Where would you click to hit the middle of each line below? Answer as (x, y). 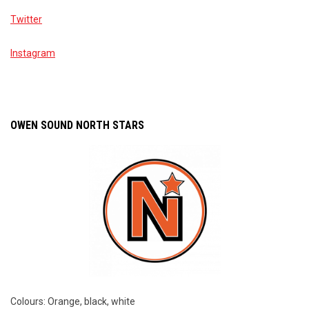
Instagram (33, 53)
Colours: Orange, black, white (73, 301)
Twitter (26, 19)
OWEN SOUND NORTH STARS (77, 125)
